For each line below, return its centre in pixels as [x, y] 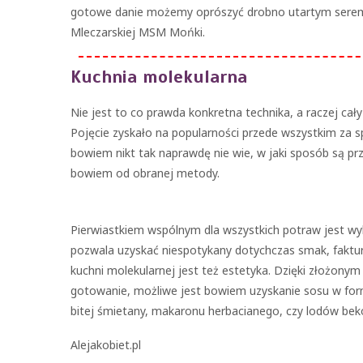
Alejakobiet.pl [106, 345]
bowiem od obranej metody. [145, 173]
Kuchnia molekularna [159, 77]
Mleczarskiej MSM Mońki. [138, 32]
